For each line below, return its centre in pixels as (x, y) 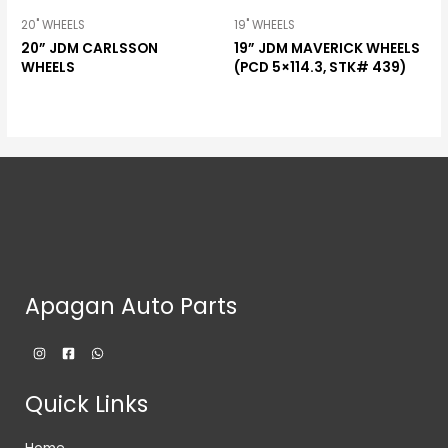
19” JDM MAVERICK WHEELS (327, 49)
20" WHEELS (53, 25)
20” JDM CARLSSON (90, 49)
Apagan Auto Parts (131, 307)
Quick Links (86, 404)
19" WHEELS (264, 25)
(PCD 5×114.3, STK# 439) (320, 68)
